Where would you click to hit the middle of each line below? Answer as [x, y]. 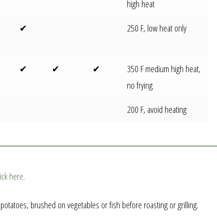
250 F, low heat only [157, 28]
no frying [140, 85]
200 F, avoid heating [157, 109]
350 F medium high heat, [164, 69]
